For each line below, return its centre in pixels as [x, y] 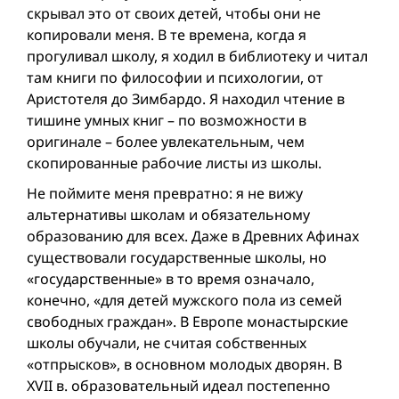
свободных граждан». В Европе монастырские [187, 322]
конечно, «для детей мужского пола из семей [184, 301]
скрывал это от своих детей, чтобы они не [174, 14]
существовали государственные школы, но [177, 258]
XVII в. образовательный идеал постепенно [179, 386]
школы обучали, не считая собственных [167, 343]
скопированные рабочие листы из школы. [174, 163]
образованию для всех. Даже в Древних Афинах [193, 236]
